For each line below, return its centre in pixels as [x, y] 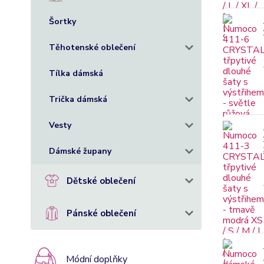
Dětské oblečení [101, 181]
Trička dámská [78, 99]
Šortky [62, 22]
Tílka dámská [76, 73]
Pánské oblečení [101, 213]
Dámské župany [80, 151]
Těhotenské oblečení [92, 47]
